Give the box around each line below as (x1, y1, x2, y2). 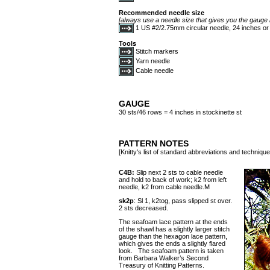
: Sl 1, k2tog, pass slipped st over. (134, 197, 232, 204)
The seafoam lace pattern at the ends (119, 218, 228, 225)
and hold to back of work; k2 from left (119, 176, 227, 183)
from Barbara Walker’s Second (119, 254, 209, 262)
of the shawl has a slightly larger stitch (119, 225, 230, 233)
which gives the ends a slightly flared (119, 240, 225, 247)
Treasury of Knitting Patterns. (119, 262, 204, 269)
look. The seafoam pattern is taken (119, 247, 224, 254)
